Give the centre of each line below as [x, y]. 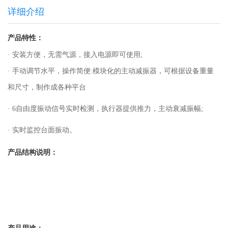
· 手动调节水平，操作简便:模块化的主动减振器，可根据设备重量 [111, 71]
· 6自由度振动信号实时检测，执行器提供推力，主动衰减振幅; [105, 108]
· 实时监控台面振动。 [42, 130]
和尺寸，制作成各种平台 [47, 87]
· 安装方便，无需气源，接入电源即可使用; [75, 54]
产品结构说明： [33, 152]
